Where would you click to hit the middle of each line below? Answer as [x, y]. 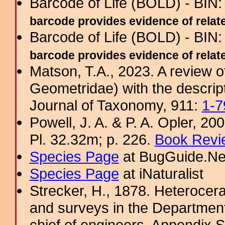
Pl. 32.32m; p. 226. [92, 139]
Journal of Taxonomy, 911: [116, 105]
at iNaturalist [161, 174]
